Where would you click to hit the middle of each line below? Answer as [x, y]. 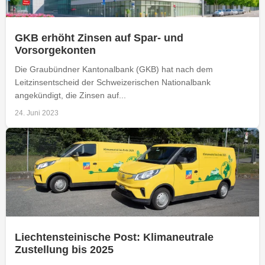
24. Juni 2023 [37, 113]
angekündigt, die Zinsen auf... [70, 95]
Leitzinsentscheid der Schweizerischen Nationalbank [113, 82]
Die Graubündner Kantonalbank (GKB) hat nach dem [114, 69]
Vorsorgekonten [55, 50]
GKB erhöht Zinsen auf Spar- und [99, 38]
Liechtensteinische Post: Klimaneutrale [114, 237]
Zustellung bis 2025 [64, 249]
